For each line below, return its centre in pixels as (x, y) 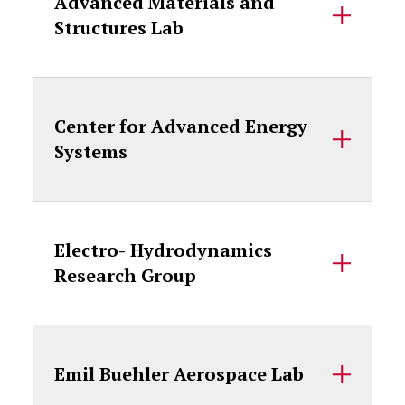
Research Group (125, 275)
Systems (90, 151)
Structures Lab (118, 28)
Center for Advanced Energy (180, 126)
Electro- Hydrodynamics (163, 250)
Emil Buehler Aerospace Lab (179, 374)
